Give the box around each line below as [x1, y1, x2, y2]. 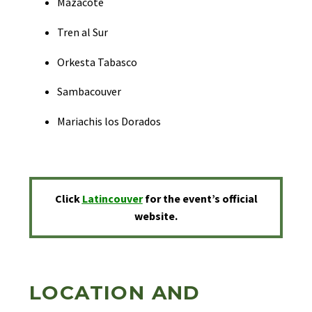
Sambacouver [57, 84, 121, 99]
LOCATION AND [29, 280, 201, 304]
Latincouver [81, 192, 143, 206]
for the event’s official [144, 192, 258, 206]
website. [134, 209, 178, 224]
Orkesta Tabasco [57, 54, 137, 69]
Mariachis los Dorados [57, 114, 161, 128]
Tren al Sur [57, 24, 108, 39]
